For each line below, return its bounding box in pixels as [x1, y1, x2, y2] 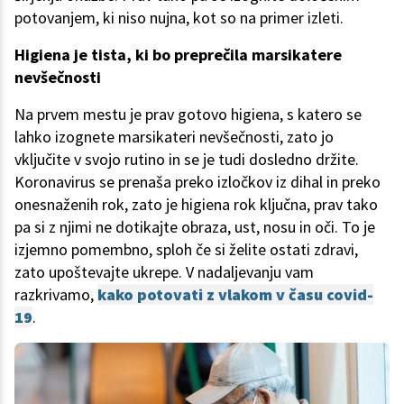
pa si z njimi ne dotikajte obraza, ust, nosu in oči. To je [14, 216, 375, 238]
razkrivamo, [14, 284, 94, 306]
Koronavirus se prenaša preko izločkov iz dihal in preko [14, 171, 381, 193]
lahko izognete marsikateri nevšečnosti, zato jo [14, 126, 334, 148]
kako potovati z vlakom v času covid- [97, 284, 373, 306]
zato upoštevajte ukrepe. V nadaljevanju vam [14, 262, 314, 283]
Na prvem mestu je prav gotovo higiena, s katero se [14, 104, 362, 125]
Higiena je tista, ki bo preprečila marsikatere [14, 44, 342, 66]
